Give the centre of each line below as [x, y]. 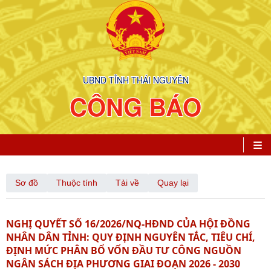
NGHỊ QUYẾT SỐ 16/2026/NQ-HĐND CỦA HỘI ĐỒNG [128, 224]
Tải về [127, 183]
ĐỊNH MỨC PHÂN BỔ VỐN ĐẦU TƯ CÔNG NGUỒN [124, 250]
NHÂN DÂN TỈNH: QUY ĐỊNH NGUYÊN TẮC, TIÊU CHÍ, [131, 237]
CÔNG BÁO [135, 106]
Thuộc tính [77, 183]
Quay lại [173, 183]
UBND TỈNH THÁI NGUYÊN [135, 80]
